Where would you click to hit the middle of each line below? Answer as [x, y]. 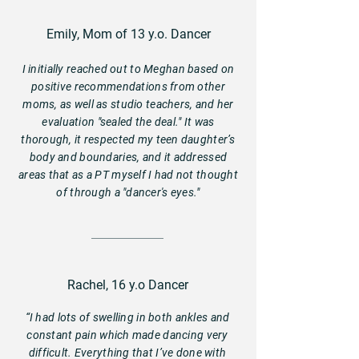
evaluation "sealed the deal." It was [128, 122]
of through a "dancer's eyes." [128, 192]
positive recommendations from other [128, 87]
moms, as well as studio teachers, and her [128, 104]
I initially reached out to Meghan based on [128, 69]
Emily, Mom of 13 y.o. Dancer [128, 34]
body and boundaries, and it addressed [128, 157]
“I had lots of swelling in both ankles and [127, 317]
